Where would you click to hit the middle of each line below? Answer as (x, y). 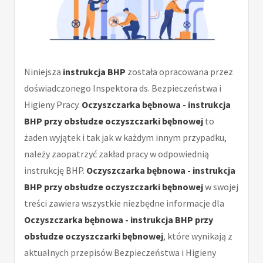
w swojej (221, 186)
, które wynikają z (198, 236)
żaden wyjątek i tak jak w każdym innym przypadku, (125, 137)
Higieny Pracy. (53, 104)
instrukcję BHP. (55, 170)
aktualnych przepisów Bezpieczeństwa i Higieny (120, 252)
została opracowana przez (179, 71)
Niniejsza (43, 71)
